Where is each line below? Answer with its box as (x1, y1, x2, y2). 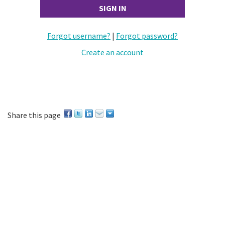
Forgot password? (116, 30, 178, 41)
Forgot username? (47, 30, 110, 41)
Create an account (81, 47, 144, 57)
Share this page (8, 110, 61, 121)
